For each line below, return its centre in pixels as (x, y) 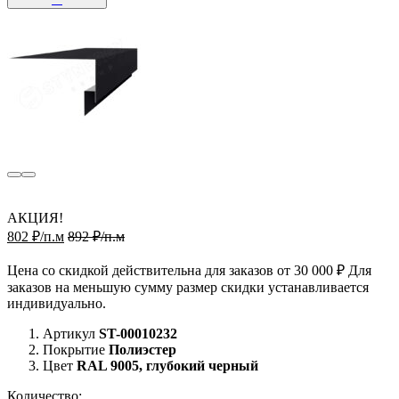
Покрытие (74, 349)
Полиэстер (142, 349)
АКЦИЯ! (35, 217)
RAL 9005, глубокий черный (167, 365)
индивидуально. (57, 303)
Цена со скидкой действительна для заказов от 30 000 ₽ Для (189, 270)
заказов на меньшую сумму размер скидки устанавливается (188, 287)
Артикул (69, 333)
